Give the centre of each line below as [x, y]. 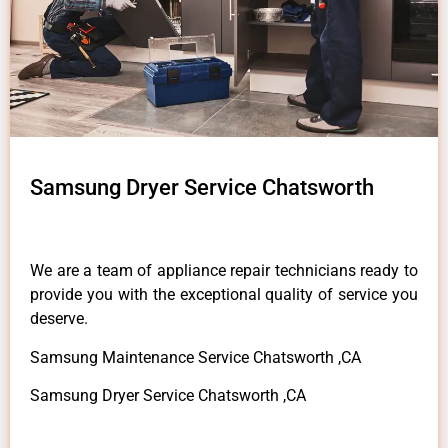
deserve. [59, 319]
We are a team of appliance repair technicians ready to [224, 271]
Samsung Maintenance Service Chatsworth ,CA [195, 357]
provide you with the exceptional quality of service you [224, 295]
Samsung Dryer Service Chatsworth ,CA [168, 396]
